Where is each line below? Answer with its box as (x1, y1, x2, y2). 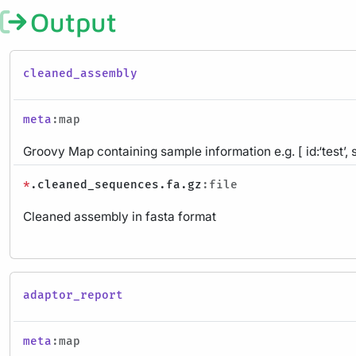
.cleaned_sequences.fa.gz (30, 177, 202, 192)
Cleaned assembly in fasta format (23, 208, 216, 224)
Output (29, 6, 117, 37)
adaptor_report (23, 288, 123, 302)
